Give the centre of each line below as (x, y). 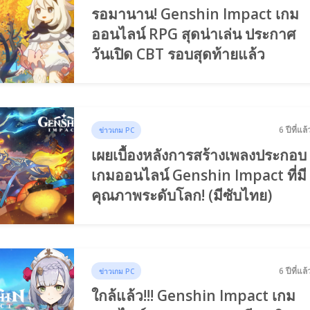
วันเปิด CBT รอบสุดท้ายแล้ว (179, 54)
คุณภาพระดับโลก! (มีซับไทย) (182, 195)
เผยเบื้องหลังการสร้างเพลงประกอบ (199, 155)
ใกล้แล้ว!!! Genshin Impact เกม (194, 296)
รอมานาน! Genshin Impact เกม (195, 14)
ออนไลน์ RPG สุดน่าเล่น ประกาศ (194, 34)
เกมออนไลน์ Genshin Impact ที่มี (199, 175)
